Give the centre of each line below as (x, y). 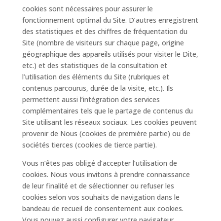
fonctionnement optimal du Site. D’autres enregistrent (110, 20)
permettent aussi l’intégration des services (91, 99)
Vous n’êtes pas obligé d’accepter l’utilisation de (99, 163)
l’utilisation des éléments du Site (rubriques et (95, 77)
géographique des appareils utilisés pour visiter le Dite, (110, 54)
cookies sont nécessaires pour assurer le (87, 9)
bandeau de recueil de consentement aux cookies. (103, 208)
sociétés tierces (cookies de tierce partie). (89, 145)
